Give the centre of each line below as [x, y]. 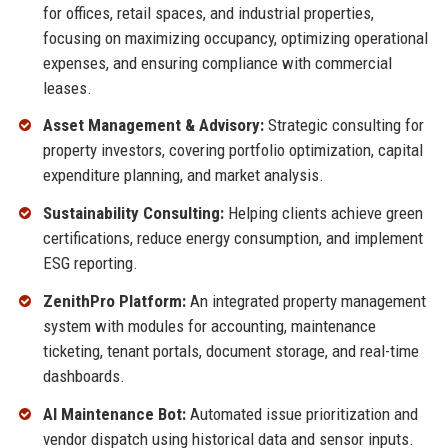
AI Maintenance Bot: [114, 413]
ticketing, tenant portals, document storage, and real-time [230, 351]
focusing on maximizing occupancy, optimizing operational [235, 37]
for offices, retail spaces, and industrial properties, [208, 12]
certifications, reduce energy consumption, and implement [232, 238]
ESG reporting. [90, 263]
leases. [67, 87]
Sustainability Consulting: [133, 213]
